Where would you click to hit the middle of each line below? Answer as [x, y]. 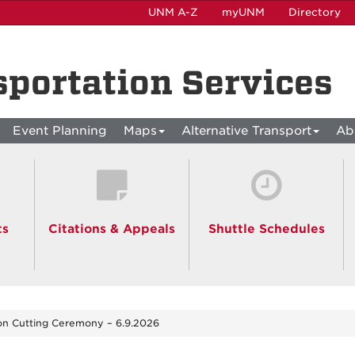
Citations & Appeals [112, 229]
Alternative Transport [246, 131]
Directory [315, 12]
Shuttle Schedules [266, 229]
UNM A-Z [173, 12]
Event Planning [60, 131]
